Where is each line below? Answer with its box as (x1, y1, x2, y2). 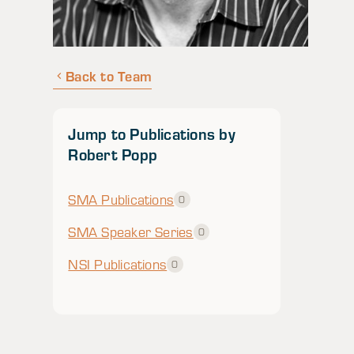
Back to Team (66, 66, 153, 85)
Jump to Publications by (68, 123, 235, 145)
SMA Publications (68, 190, 175, 209)
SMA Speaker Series (68, 223, 194, 242)
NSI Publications (68, 255, 168, 274)
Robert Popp (68, 144, 158, 165)
